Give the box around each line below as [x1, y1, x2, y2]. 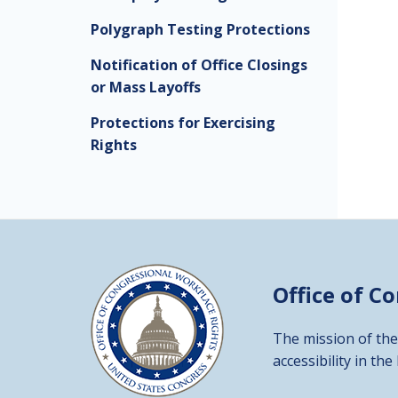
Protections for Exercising [91, 113, 275, 132]
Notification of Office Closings [91, 55, 307, 75]
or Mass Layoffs [91, 77, 201, 97]
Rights [91, 135, 137, 155]
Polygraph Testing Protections [91, 20, 310, 39]
